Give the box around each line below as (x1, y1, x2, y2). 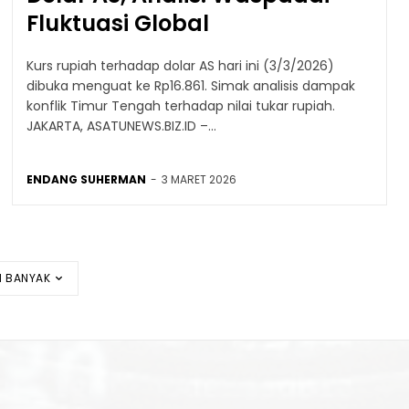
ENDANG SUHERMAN (26, 171, 146, 187)
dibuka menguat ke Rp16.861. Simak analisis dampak (26, 76, 355, 95)
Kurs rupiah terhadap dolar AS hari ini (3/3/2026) (26, 56, 334, 75)
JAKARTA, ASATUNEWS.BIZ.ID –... (26, 116, 216, 135)
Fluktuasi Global (26, 7, 209, 38)
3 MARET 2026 (161, 171, 236, 187)
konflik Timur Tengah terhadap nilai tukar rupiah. (26, 96, 335, 115)
